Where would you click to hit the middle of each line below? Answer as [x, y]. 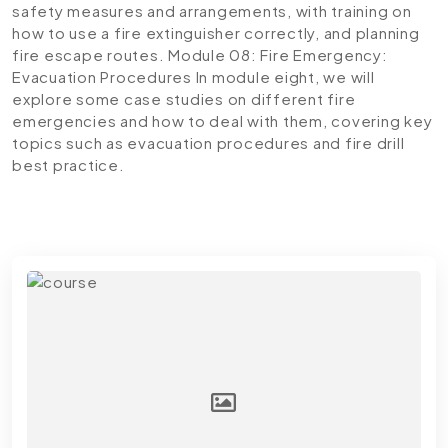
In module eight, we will [283, 76]
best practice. [68, 164]
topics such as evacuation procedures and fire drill [208, 142]
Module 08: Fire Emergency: [278, 54]
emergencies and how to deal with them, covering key [222, 120]
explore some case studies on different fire [184, 98]
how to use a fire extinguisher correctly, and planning [216, 32]
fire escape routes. [90, 54]
